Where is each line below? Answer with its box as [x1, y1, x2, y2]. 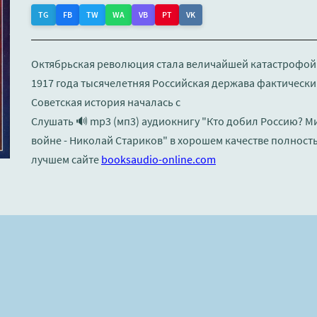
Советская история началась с [31, 95, 180, 110]
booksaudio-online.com [101, 152, 216, 167]
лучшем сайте [31, 152, 101, 167]
